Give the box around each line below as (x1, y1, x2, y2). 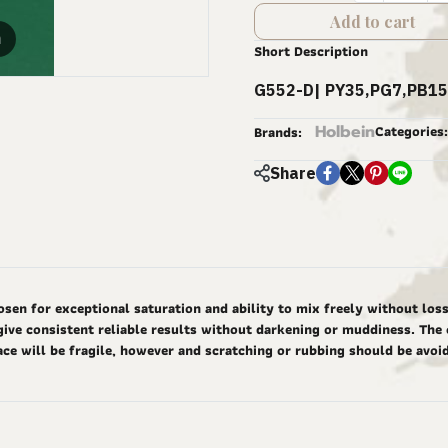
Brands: (254, 121, 302, 143)
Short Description (254, 40, 368, 62)
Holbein (315, 120, 375, 144)
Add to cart (329, 11, 415, 32)
